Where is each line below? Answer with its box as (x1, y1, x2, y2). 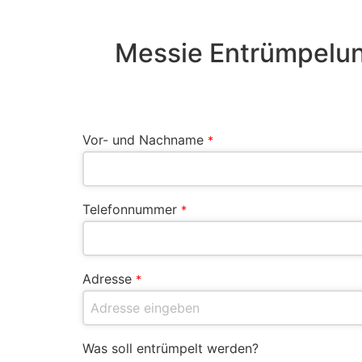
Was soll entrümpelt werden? (82, 340, 259, 357)
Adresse (82, 271, 132, 288)
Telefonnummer (82, 201, 177, 218)
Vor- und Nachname (82, 132, 204, 149)
